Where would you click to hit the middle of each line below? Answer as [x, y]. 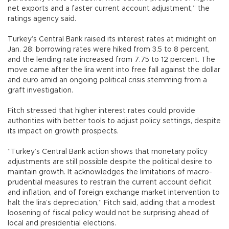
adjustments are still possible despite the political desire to [110, 162]
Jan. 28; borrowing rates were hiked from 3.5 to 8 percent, [109, 50]
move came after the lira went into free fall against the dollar [114, 70]
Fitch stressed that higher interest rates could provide [101, 111]
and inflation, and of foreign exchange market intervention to [114, 193]
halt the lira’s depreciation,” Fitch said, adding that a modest [111, 203]
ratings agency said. [42, 19]
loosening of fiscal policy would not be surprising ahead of [108, 213]
